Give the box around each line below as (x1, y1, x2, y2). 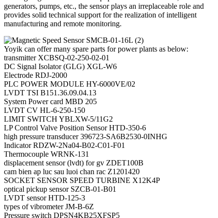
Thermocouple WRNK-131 (4, 149, 89, 158)
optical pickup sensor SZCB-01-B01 (4, 184, 116, 193)
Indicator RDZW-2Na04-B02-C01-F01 (4, 141, 125, 149)
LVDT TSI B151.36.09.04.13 (4, 88, 96, 97)
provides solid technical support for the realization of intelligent (4, 10, 197, 19)
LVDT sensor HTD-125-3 (4, 193, 85, 202)
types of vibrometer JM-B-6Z (4, 202, 94, 211)
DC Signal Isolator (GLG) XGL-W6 (4, 62, 117, 71)
